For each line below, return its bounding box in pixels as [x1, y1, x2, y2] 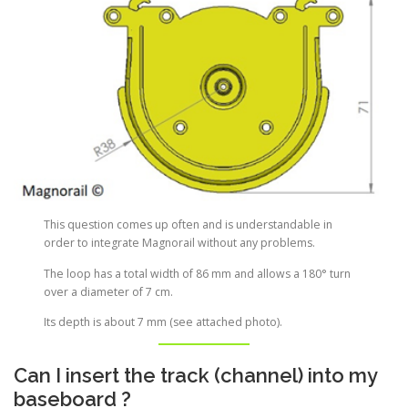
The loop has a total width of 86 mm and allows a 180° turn [44, 265, 352, 281]
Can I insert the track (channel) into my [14, 362, 377, 387]
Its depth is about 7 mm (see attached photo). [44, 313, 283, 330]
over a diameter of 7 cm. [44, 283, 174, 300]
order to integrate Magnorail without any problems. [44, 235, 316, 251]
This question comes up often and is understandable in [44, 217, 333, 233]
